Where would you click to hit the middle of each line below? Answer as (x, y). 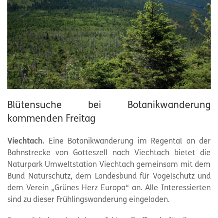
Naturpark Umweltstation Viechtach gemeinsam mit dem (109, 165)
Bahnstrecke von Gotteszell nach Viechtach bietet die (109, 154)
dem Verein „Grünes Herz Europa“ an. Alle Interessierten (109, 189)
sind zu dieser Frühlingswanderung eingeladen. (89, 200)
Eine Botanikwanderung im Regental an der (127, 142)
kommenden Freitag (51, 119)
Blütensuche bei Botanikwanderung (109, 106)
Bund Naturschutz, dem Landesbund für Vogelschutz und (109, 177)
